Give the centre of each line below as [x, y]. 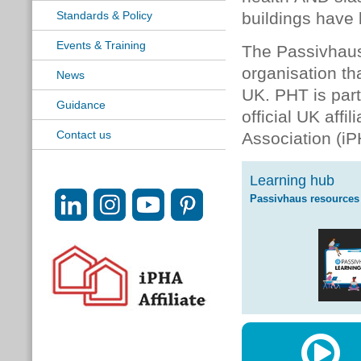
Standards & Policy [104, 15]
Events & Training [101, 45]
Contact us [84, 135]
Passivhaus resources [305, 199]
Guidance [81, 105]
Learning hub [292, 180]
